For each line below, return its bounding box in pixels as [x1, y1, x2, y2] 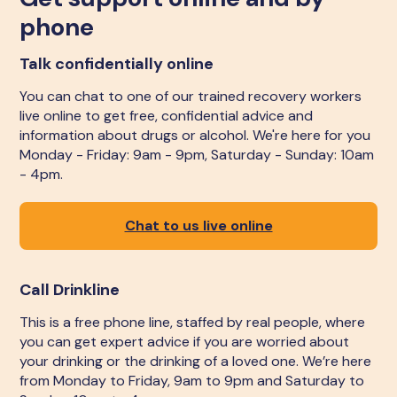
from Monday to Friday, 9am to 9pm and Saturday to [19, 371, 365, 390]
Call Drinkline [19, 279, 121, 300]
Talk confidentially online [19, 53, 214, 74]
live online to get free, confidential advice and [19, 106, 314, 125]
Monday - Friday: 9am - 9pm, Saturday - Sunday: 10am [19, 145, 375, 164]
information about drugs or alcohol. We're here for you [19, 126, 371, 144]
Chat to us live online [124, 216, 273, 235]
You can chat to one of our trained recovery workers [19, 87, 362, 105]
